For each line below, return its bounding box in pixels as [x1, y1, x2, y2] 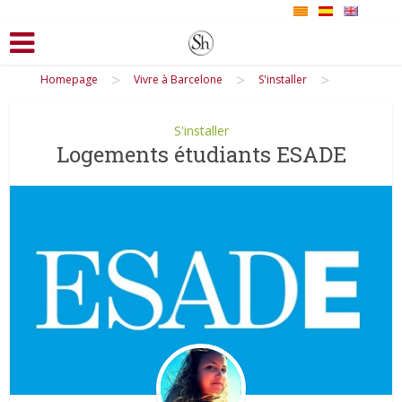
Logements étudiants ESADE [56, 139, 346, 169]
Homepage [40, 71, 98, 87]
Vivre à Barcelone [134, 71, 223, 87]
